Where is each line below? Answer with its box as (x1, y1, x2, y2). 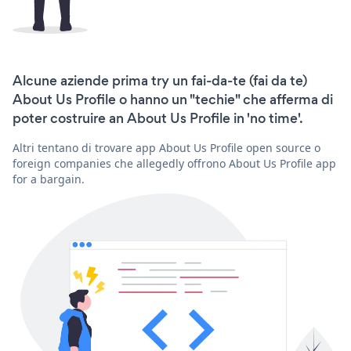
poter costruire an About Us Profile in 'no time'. (13, 108, 303, 128)
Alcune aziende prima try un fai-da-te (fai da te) (13, 71, 307, 90)
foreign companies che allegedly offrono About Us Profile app (13, 155, 336, 171)
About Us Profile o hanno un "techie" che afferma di (13, 89, 333, 109)
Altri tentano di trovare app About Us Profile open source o (13, 139, 320, 155)
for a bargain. (13, 171, 85, 186)
